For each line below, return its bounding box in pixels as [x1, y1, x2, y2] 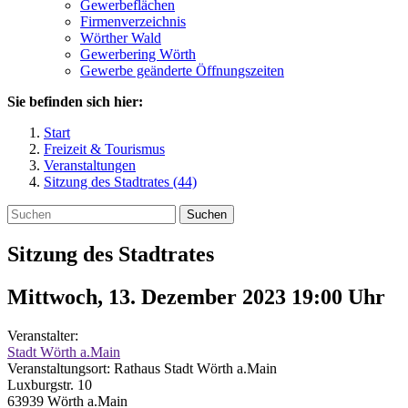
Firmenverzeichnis [80, 14, 186, 29]
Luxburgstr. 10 [7, 376, 92, 393]
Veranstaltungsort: [7, 360, 114, 376]
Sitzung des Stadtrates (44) [44, 174, 197, 189]
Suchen [187, 208, 227, 221]
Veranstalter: [7, 327, 78, 343]
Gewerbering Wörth [80, 46, 196, 62]
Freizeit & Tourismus [44, 141, 165, 157]
